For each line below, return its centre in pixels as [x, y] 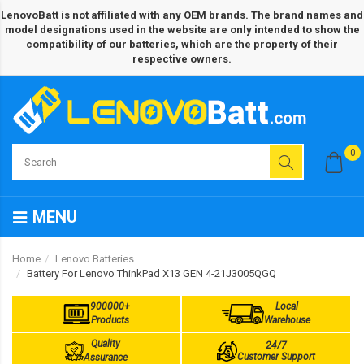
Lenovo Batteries [95, 259]
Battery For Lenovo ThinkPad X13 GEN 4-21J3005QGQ [152, 273]
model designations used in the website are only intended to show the [182, 30]
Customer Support [276, 357]
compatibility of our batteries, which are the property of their [182, 44]
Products [110, 320]
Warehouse [287, 320]
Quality [105, 344]
